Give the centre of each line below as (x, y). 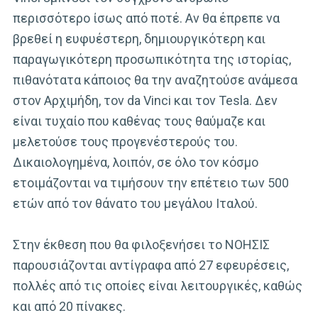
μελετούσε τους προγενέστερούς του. (125, 141)
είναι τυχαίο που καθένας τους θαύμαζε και (139, 121)
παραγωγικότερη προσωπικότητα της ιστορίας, (152, 59)
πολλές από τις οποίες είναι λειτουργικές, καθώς (158, 285)
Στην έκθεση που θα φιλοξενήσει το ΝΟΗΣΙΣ (141, 244)
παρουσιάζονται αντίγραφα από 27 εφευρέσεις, (151, 265)
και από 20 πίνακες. (69, 306)
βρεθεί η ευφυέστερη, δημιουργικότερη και (139, 38)
